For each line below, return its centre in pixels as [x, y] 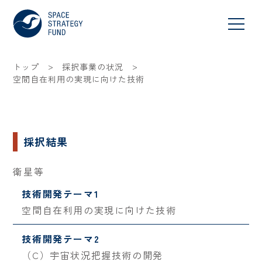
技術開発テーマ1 [61, 194]
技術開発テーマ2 [61, 239]
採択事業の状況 [93, 67]
